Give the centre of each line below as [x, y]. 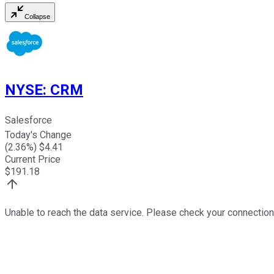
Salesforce [28, 120]
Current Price [33, 160]
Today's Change [38, 135]
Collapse [37, 17]
